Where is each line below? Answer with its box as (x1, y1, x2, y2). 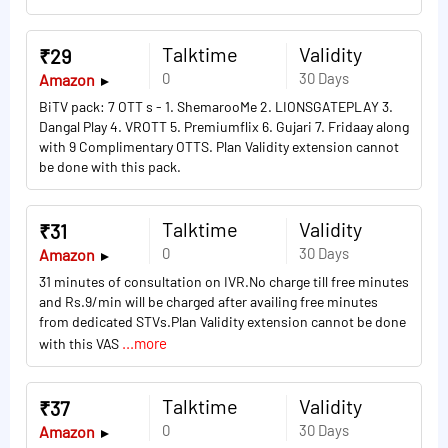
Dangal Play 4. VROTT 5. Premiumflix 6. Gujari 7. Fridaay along (39, 118, 409, 136)
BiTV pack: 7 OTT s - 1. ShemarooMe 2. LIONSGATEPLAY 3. (39, 98, 393, 116)
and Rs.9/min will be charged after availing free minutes (39, 293, 378, 311)
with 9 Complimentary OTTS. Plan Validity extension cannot (39, 138, 399, 156)
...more (122, 334, 167, 353)
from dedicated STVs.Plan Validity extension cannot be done (39, 313, 406, 331)
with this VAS (39, 335, 122, 353)
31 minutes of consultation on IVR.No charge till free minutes (39, 273, 409, 291)
